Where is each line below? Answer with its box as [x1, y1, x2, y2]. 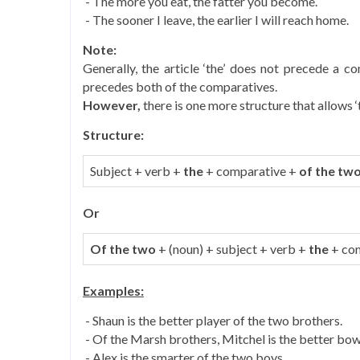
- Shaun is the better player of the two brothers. [83, 313, 342, 328]
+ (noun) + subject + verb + [158, 241, 309, 256]
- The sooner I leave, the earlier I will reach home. [83, 12, 349, 27]
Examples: [83, 283, 144, 298]
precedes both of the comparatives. [83, 79, 277, 94]
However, [83, 97, 141, 112]
